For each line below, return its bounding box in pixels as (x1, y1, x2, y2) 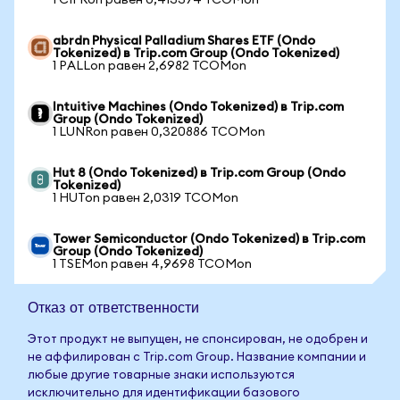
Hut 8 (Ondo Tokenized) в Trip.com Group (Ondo (53, 167, 346, 179)
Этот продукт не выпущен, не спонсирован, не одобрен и (28, 334, 368, 346)
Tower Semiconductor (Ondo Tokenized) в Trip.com (53, 233, 365, 246)
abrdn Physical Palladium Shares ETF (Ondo (53, 35, 315, 47)
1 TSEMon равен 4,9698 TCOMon (53, 258, 252, 271)
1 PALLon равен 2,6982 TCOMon (53, 60, 246, 72)
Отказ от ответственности (28, 297, 199, 316)
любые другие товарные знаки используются (28, 370, 295, 381)
